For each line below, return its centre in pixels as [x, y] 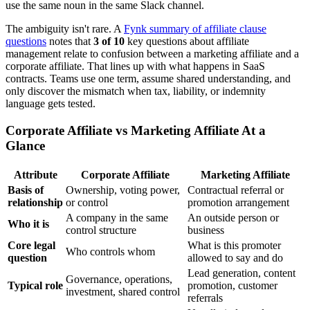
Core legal [31, 245]
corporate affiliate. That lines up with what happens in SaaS [135, 66]
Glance [25, 146]
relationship [35, 202]
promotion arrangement [238, 202]
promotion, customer [232, 285]
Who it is [28, 224]
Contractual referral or [236, 190]
